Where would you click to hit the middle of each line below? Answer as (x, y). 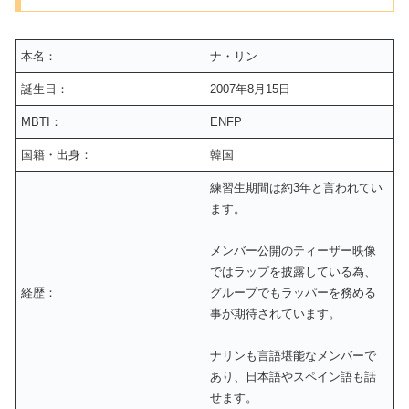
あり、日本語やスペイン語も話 (294, 376)
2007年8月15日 (251, 89)
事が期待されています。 (276, 313)
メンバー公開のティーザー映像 (294, 250)
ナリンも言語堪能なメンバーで (294, 355)
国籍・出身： (57, 154)
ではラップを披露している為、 (294, 271)
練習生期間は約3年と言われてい (297, 187)
